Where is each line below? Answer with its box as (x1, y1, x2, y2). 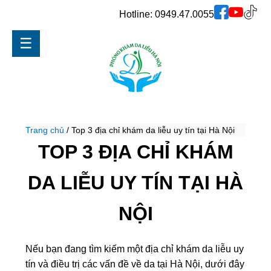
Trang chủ (25, 125, 65, 135)
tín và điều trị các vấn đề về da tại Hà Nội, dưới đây (25, 259, 245, 269)
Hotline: (119, 9, 155, 19)
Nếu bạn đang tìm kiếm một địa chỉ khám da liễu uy (25, 244, 244, 254)
